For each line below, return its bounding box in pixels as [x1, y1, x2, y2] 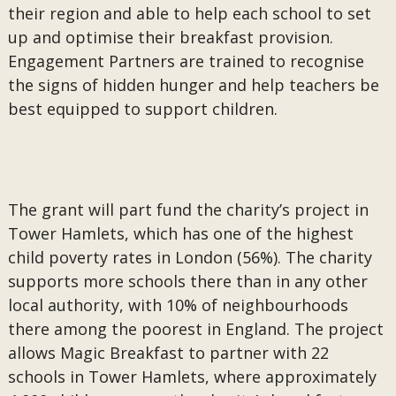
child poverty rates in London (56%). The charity [7, 247, 372, 268]
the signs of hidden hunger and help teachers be [7, 74, 379, 95]
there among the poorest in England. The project [7, 318, 384, 339]
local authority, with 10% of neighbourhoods [7, 294, 348, 316]
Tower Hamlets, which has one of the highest [7, 223, 354, 244]
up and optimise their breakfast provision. [7, 27, 333, 48]
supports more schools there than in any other [7, 270, 368, 292]
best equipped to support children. [7, 98, 286, 119]
